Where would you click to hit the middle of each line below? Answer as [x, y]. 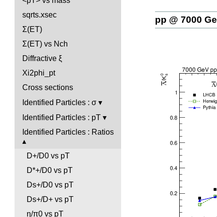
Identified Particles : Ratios [68, 132]
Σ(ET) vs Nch [45, 44]
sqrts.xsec [39, 15]
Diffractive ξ [42, 59]
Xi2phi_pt [39, 73]
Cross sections [48, 88]
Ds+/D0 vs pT [50, 185]
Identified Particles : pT [62, 118]
